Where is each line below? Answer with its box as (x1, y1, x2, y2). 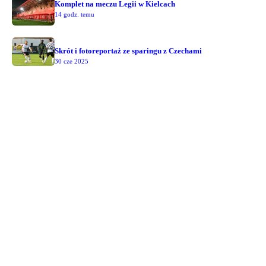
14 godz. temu (55, 11, 94, 18)
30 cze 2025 (55, 58, 88, 65)
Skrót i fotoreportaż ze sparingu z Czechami (55, 46, 202, 56)
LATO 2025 (55, 37, 88, 45)
